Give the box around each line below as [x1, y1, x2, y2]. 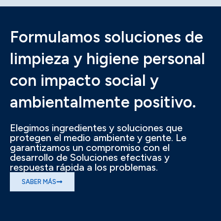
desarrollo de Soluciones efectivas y [10, 151, 170, 163]
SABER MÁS [22, 178, 56, 185]
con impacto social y [10, 71, 159, 90]
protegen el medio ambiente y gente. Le [10, 131, 186, 144]
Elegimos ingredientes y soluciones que [10, 121, 183, 134]
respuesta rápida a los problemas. [10, 161, 158, 173]
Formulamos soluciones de [10, 27, 203, 46]
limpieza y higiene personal [10, 49, 205, 68]
